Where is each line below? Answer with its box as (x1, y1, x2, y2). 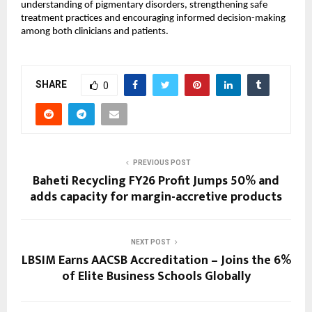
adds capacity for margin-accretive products (30, 187, 282, 208)
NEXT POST (130, 238, 171, 247)
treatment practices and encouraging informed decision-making (21, 13, 286, 24)
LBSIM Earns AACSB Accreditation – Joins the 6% (21, 250, 291, 272)
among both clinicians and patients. (21, 26, 169, 38)
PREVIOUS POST (132, 159, 191, 167)
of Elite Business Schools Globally (61, 266, 251, 288)
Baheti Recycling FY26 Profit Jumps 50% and (33, 171, 279, 192)
